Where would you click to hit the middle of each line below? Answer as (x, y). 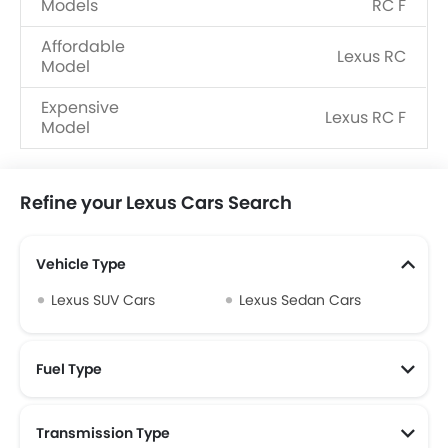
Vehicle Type (81, 263)
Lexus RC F (365, 117)
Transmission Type (103, 432)
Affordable (83, 46)
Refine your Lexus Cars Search (156, 202)
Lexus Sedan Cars (300, 299)
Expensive (80, 107)
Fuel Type (69, 368)
